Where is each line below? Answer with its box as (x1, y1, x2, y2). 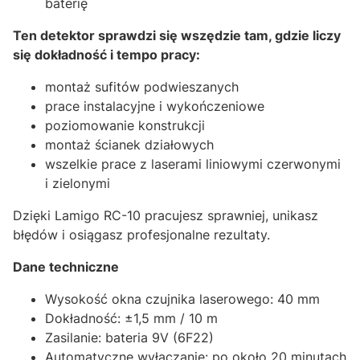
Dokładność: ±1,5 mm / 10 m (45, 310, 218, 326)
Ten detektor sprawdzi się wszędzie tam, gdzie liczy (13, 27, 341, 43)
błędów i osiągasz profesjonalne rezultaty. (13, 227, 270, 243)
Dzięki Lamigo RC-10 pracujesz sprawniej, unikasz (13, 207, 318, 223)
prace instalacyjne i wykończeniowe (45, 98, 264, 114)
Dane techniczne (13, 259, 119, 275)
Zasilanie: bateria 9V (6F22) (45, 329, 214, 346)
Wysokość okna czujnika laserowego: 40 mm (45, 291, 320, 307)
